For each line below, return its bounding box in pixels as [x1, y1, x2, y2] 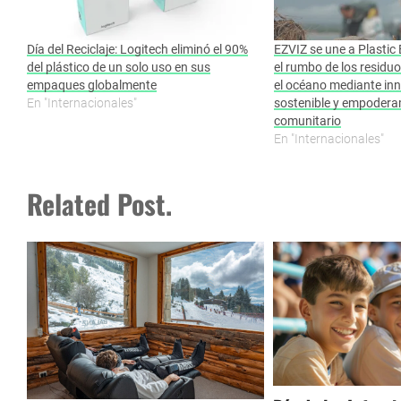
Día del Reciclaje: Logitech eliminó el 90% [27, 41, 248, 56]
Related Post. [27, 183, 172, 224]
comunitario [273, 113, 341, 128]
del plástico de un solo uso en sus [27, 59, 210, 74]
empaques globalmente [27, 77, 157, 92]
